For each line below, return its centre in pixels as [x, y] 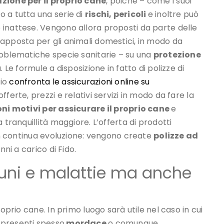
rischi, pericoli [116, 14]
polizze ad [176, 136]
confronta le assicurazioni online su [79, 82]
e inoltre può [173, 14]
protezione [177, 55]
